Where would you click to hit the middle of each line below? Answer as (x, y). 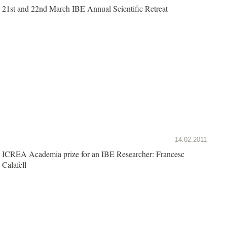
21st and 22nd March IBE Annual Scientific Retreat (85, 8)
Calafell (14, 164)
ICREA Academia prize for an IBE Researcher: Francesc (93, 154)
